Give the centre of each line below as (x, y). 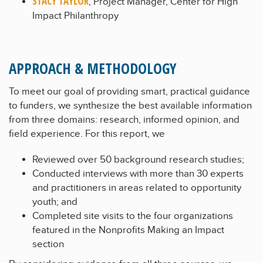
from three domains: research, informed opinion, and (124, 120)
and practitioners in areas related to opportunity (137, 188)
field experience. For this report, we (87, 134)
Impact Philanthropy (75, 16)
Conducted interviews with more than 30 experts (138, 174)
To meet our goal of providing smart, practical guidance (129, 92)
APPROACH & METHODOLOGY (93, 68)
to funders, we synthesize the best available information (130, 106)
